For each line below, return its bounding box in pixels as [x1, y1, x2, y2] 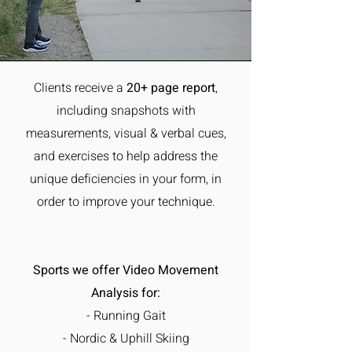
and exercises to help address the [34, 146, 218, 166]
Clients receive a [34, 78, 126, 97]
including [56, 101, 108, 120]
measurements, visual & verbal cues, [25, 123, 226, 143]
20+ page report [126, 78, 215, 97]
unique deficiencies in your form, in [30, 169, 222, 189]
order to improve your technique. [36, 192, 215, 211]
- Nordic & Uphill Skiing [62, 328, 189, 348]
